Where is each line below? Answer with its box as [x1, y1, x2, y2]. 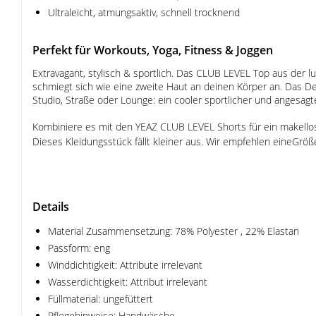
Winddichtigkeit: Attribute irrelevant [48, 258, 202, 272]
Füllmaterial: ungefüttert [48, 292, 153, 305]
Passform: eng [48, 241, 110, 255]
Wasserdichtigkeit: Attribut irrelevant [48, 275, 207, 288]
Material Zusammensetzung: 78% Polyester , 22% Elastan [48, 224, 299, 238]
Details [32, 199, 69, 214]
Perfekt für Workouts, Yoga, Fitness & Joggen [32, 42, 273, 58]
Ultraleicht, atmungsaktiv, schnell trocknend [48, 6, 240, 19]
